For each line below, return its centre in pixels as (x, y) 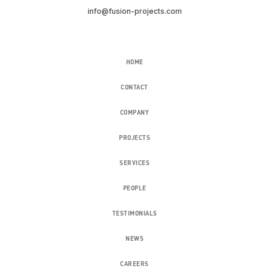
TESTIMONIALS (134, 213)
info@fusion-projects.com (134, 11)
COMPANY (134, 113)
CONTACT (134, 87)
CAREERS (134, 264)
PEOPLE (134, 188)
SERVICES (134, 163)
